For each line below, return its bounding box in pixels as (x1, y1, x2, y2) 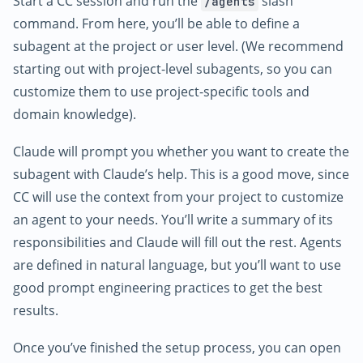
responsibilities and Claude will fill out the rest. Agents (13, 233, 342, 252)
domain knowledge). (13, 105, 136, 124)
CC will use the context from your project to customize (13, 188, 344, 207)
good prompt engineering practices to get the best (13, 279, 322, 297)
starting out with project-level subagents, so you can (13, 60, 332, 79)
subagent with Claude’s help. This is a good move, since (13, 165, 349, 184)
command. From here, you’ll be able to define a (13, 15, 300, 33)
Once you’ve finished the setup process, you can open (13, 338, 341, 357)
